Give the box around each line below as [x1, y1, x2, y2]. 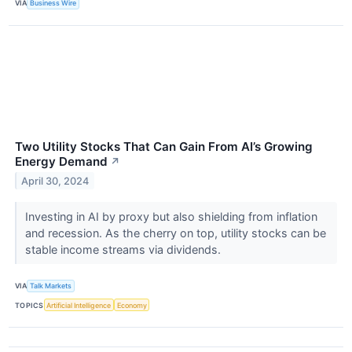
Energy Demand [15, 153, 108, 169]
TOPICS [15, 300, 44, 310]
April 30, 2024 [21, 174, 90, 187]
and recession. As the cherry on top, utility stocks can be [24, 225, 326, 240]
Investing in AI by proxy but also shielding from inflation [24, 209, 317, 223]
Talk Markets [30, 281, 72, 291]
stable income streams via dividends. [24, 242, 224, 256]
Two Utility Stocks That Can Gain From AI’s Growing [15, 138, 313, 154]
